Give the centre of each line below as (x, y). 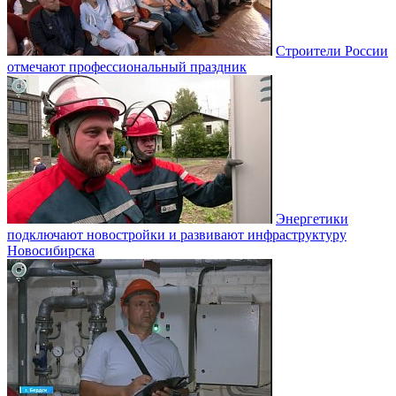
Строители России (332, 50)
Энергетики (312, 218)
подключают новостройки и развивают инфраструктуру (177, 234)
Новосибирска (51, 250)
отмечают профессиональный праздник (127, 66)
